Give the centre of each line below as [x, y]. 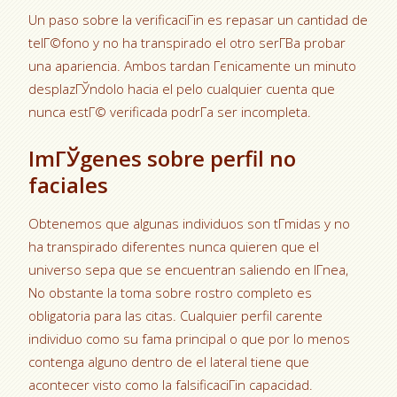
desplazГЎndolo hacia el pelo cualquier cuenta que [182, 89]
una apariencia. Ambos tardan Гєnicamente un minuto [193, 66]
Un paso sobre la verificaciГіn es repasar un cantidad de [198, 19]
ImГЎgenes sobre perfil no [163, 158]
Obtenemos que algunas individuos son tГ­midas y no [190, 223]
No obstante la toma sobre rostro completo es [171, 292]
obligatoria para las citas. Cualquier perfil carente [176, 315]
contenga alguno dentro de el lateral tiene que [169, 362]
